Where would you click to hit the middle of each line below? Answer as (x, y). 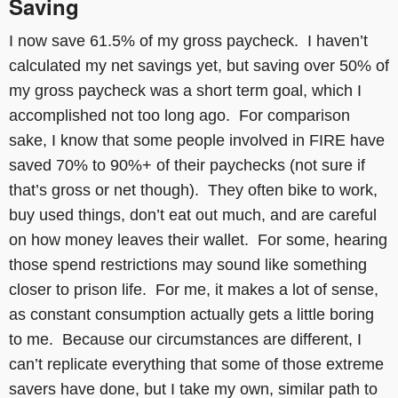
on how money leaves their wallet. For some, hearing (198, 239)
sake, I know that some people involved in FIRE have (197, 140)
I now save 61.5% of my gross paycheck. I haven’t (188, 40)
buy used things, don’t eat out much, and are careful (193, 215)
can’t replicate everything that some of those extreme (196, 364)
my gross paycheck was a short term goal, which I (185, 90)
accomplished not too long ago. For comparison (179, 115)
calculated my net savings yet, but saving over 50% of (199, 65)
